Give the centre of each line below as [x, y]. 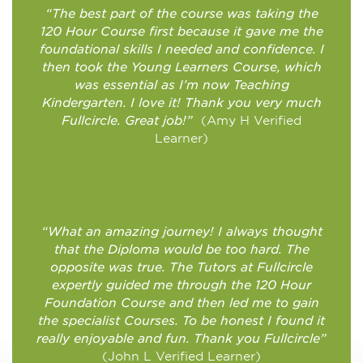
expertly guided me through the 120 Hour [181, 286]
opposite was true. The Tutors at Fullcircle [181, 268]
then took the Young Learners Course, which [181, 68]
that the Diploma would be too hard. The [181, 250]
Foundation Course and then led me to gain [181, 303]
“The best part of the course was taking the [181, 14]
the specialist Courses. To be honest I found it [181, 321]
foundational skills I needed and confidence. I [181, 50]
